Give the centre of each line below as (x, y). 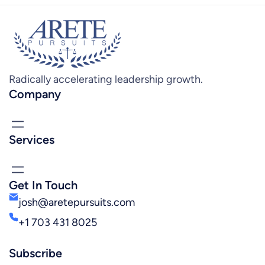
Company (35, 94)
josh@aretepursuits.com (77, 202)
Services (32, 139)
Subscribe (35, 253)
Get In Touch (43, 185)
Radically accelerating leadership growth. (106, 79)
